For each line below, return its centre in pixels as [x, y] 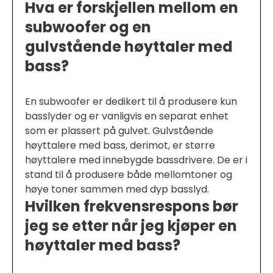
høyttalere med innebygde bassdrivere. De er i [136, 160]
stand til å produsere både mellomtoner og [129, 175]
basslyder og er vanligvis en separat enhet [127, 116]
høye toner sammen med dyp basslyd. [117, 190]
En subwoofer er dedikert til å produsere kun [131, 102]
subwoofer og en [88, 27]
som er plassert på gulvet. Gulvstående [119, 131]
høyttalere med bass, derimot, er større [120, 146]
